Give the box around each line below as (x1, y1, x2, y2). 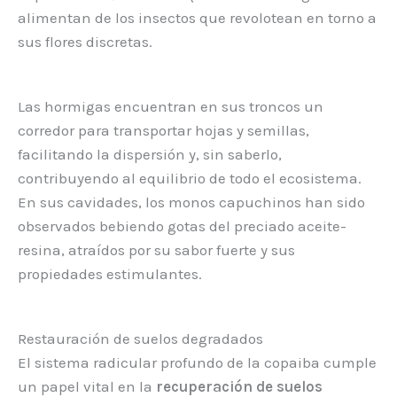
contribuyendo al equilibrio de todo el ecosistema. (18, 168, 362, 187)
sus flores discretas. (18, 32, 152, 51)
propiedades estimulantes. (18, 264, 202, 283)
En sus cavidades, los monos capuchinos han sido (18, 192, 365, 211)
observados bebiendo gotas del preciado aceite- (18, 216, 346, 235)
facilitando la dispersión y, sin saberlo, (18, 144, 282, 163)
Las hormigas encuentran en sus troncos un (18, 97, 323, 115)
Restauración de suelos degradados (18, 330, 263, 348)
